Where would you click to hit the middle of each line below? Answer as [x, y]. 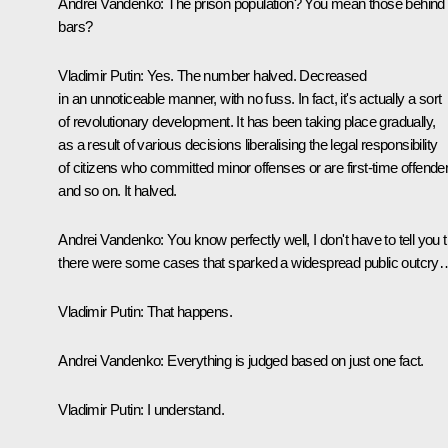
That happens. [189, 311]
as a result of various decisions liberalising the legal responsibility [248, 144]
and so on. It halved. [117, 190]
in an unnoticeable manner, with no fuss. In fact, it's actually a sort [250, 98]
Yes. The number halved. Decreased [256, 75]
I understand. [185, 409]
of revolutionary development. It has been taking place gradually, [247, 121]
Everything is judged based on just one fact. [293, 360]
